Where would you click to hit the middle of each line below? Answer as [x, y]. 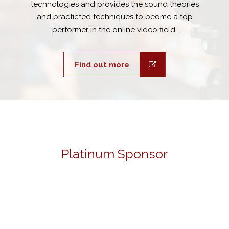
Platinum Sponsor [114, 154]
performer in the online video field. [114, 29]
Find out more [102, 65]
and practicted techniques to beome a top [114, 17]
